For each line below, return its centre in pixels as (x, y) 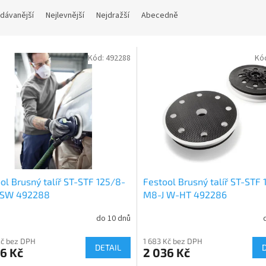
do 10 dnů (113, 219)
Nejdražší (113, 16)
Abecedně (160, 16)
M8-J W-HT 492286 (185, 194)
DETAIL (108, 247)
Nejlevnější (65, 16)
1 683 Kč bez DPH (172, 241)
